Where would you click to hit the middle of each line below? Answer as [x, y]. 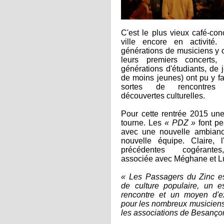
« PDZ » [180, 123]
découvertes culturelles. [163, 96]
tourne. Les [143, 123]
